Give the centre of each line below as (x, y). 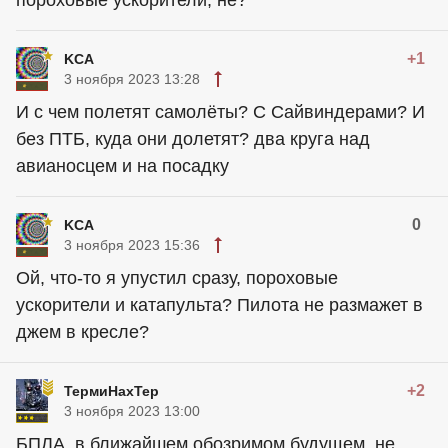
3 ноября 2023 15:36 (132, 245)
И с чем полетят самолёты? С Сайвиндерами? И (220, 112)
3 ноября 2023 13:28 (132, 79)
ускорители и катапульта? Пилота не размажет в (219, 305)
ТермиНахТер (111, 391)
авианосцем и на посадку (122, 166)
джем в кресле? (82, 332)
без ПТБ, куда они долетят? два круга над (193, 139)
